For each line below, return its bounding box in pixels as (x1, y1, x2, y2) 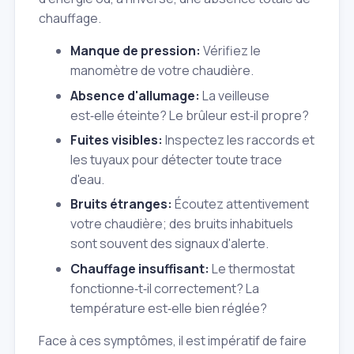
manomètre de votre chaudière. (70, 62, 254, 80)
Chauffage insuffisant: (70, 259, 209, 277)
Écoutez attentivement (172, 195, 309, 213)
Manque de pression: (70, 42, 201, 60)
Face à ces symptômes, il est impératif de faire (39, 331, 307, 349)
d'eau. (70, 170, 104, 188)
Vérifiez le (201, 42, 261, 60)
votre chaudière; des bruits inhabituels (70, 215, 293, 233)
